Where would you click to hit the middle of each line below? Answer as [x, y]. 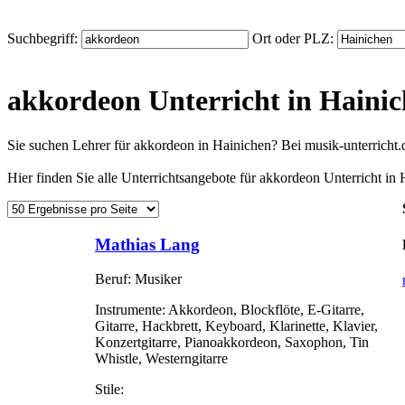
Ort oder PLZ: [295, 38]
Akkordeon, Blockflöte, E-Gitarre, [265, 310]
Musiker [156, 279]
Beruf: [113, 279]
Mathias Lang [147, 244]
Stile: [109, 390]
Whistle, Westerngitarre [161, 359]
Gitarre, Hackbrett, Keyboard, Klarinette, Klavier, [236, 326]
